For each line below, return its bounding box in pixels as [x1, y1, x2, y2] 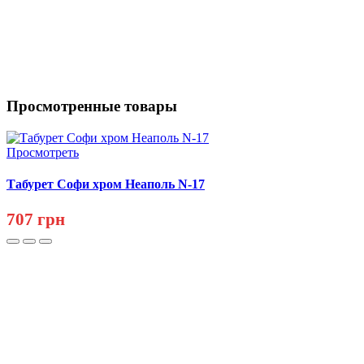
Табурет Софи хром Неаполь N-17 [6, 177, 205, 192]
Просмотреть [6, 145, 79, 159]
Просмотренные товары [6, 97, 177, 115]
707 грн [6, 209, 65, 229]
